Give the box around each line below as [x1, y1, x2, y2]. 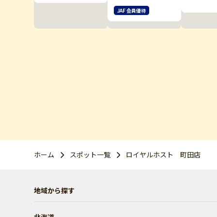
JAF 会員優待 [117, 7, 146, 15]
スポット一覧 [70, 150, 110, 160]
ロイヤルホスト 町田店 [126, 150, 201, 160]
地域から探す [34, 186, 75, 196]
